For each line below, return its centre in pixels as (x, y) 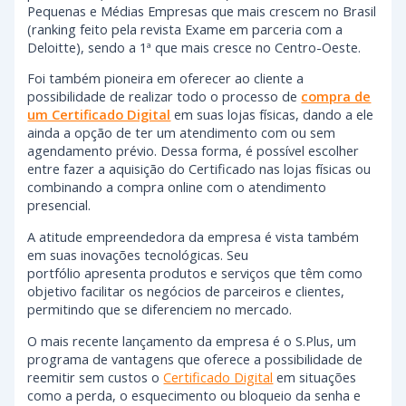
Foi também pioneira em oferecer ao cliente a (166, 78)
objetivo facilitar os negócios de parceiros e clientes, (186, 291)
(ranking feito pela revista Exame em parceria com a (185, 29)
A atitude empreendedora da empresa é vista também (193, 237)
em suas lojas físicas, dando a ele (272, 115)
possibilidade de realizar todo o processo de (164, 97)
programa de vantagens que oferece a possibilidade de (195, 358)
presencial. (59, 205)
